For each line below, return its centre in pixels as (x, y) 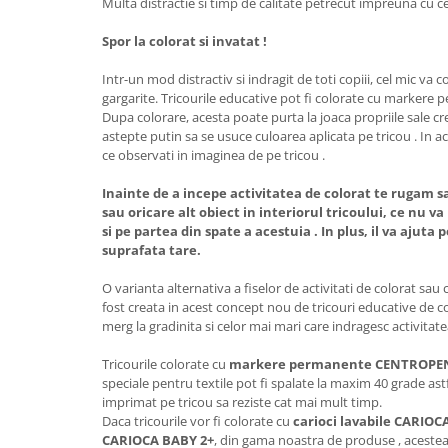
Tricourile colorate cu (165, 364)
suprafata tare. (151, 250)
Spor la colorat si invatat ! (184, 41)
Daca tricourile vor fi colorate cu (197, 421)
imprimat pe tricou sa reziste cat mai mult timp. (242, 402)
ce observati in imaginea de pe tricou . (213, 155)
